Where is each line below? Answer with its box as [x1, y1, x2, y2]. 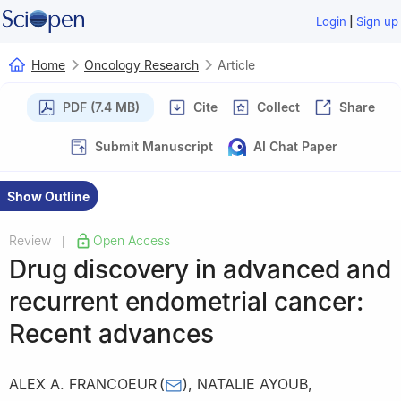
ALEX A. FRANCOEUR [9, 375, 157, 394]
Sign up [356, 14, 399, 29]
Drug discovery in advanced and [9, 253, 391, 285]
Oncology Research [84, 56, 199, 73]
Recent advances [9, 318, 214, 349]
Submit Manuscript [95, 138, 213, 154]
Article [218, 56, 255, 73]
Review [9, 232, 51, 248]
